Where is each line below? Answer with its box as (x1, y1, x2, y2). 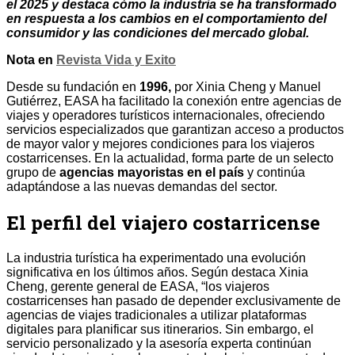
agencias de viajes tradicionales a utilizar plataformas (6, 308, 307, 323)
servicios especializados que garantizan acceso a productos (6, 123, 344, 137)
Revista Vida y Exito (56, 53, 176, 67)
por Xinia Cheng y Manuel (174, 80, 321, 94)
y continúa (244, 166, 305, 180)
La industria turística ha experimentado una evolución (6, 251, 306, 265)
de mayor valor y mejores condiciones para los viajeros (6, 137, 315, 151)
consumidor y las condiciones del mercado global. (6, 26, 309, 40)
